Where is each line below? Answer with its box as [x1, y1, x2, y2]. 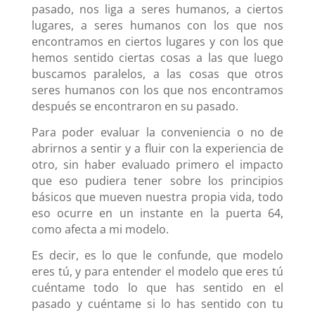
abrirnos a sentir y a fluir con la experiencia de [31, 140, 284, 156]
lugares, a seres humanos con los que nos [31, 17, 284, 33]
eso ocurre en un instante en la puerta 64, [31, 205, 284, 221]
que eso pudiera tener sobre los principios [31, 172, 284, 188]
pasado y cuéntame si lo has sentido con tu [31, 295, 284, 311]
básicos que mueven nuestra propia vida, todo [31, 188, 284, 205]
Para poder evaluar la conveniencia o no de [31, 124, 284, 140]
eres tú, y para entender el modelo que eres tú [31, 263, 284, 279]
